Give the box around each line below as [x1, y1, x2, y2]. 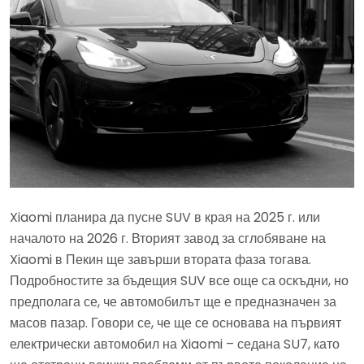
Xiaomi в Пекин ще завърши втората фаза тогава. [10, 249, 311, 269]
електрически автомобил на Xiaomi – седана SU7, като [10, 334, 340, 353]
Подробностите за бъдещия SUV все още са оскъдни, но [10, 271, 349, 290]
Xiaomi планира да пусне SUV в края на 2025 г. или [10, 207, 320, 227]
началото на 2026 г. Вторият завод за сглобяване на [10, 228, 326, 248]
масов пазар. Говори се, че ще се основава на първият [10, 313, 341, 332]
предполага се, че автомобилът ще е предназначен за [10, 292, 336, 311]
